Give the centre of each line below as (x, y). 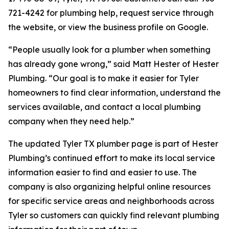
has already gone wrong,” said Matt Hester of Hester (113, 64)
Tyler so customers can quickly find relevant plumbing (114, 215)
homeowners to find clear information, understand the (114, 93)
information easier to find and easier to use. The (102, 173)
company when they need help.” (71, 121)
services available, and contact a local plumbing (105, 107)
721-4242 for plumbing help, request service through (111, 13)
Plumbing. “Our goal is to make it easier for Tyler (104, 78)
